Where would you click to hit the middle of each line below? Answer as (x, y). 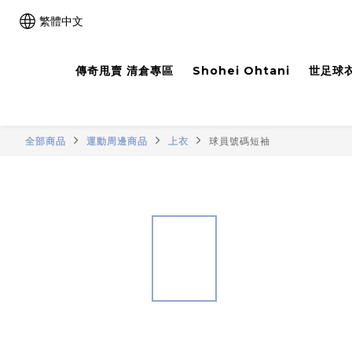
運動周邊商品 (117, 141)
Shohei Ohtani (241, 71)
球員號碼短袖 (240, 141)
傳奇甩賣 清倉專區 (125, 71)
